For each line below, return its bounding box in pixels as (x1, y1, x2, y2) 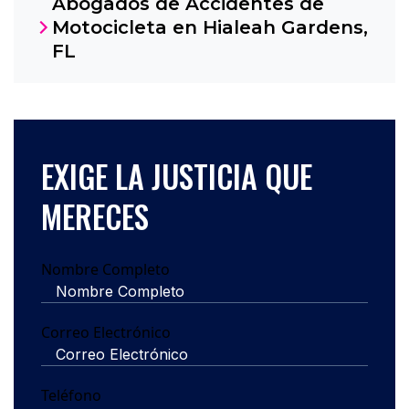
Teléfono (41, 384, 101, 405)
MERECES (41, 192, 149, 239)
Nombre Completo (41, 258, 170, 279)
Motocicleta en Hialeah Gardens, (52, 16, 368, 38)
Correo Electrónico (41, 321, 171, 342)
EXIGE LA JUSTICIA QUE (41, 152, 312, 199)
